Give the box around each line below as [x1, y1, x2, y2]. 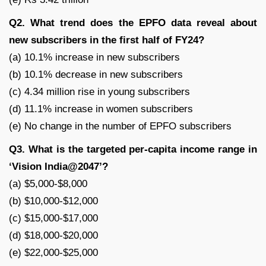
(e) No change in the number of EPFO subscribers [9, 120, 232, 132]
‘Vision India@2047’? [9, 160, 108, 172]
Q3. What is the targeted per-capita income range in [9, 143, 257, 155]
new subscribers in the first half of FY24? [9, 34, 204, 46]
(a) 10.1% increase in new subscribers [9, 51, 180, 63]
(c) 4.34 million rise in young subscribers [9, 85, 190, 97]
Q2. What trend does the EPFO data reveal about [9, 17, 257, 28]
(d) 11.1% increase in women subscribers [9, 103, 193, 115]
